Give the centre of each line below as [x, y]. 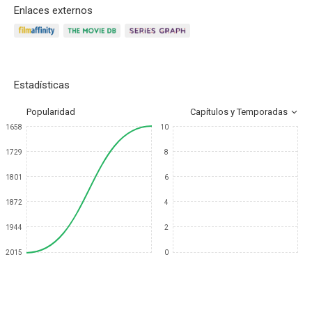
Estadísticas [42, 85]
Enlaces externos [53, 10]
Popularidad [51, 112]
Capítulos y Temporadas [239, 112]
